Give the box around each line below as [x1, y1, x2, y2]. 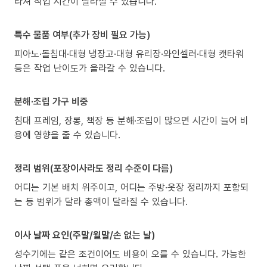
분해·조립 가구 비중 [14, 95, 88, 108]
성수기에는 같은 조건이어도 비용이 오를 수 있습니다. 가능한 [14, 247, 246, 261]
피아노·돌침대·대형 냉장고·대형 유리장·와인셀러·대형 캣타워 [14, 47, 244, 61]
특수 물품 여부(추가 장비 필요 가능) [14, 28, 150, 42]
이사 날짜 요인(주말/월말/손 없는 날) [14, 228, 155, 242]
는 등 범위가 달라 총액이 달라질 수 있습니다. [14, 195, 188, 209]
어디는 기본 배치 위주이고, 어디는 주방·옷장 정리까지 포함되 [14, 181, 249, 194]
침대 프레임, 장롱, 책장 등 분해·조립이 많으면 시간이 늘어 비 [14, 114, 249, 128]
